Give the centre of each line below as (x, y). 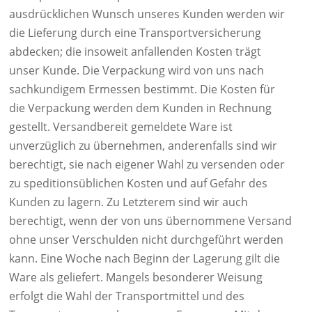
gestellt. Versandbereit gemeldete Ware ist (121, 127)
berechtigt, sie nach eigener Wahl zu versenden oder (147, 164)
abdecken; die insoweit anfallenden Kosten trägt (135, 52)
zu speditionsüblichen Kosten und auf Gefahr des (138, 183)
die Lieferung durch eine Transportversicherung (135, 33)
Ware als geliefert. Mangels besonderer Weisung (136, 277)
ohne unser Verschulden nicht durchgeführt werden (146, 240)
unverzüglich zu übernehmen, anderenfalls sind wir (143, 146)
